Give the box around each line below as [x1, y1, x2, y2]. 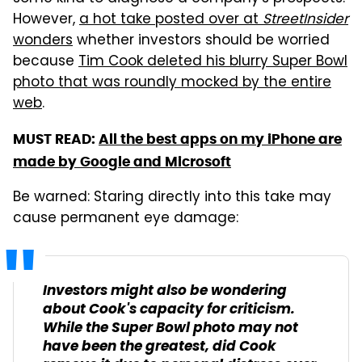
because [13, 50, 78, 74]
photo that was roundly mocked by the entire [13, 71, 331, 95]
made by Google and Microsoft [13, 152, 231, 170]
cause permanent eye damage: [13, 207, 238, 230]
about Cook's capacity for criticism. [43, 297, 295, 322]
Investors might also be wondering [43, 279, 287, 303]
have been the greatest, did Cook [43, 335, 276, 359]
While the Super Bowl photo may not [43, 316, 298, 340]
